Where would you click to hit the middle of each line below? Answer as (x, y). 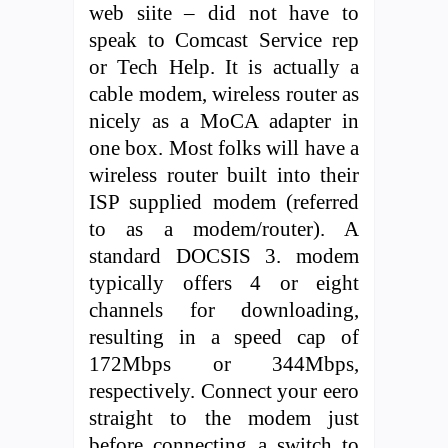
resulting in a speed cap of (224, 336)
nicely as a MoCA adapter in (224, 120)
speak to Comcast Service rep (224, 39)
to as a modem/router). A (224, 228)
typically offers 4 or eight (224, 282)
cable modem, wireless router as (224, 93)
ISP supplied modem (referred (224, 201)
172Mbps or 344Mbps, (224, 363)
